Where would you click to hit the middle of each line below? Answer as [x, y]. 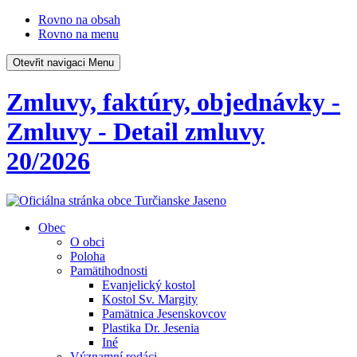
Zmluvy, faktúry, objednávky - [173, 102]
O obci [87, 241]
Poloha [88, 256]
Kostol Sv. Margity [150, 299]
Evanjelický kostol [149, 284]
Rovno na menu [78, 34]
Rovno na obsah [79, 20]
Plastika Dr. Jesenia [151, 328]
